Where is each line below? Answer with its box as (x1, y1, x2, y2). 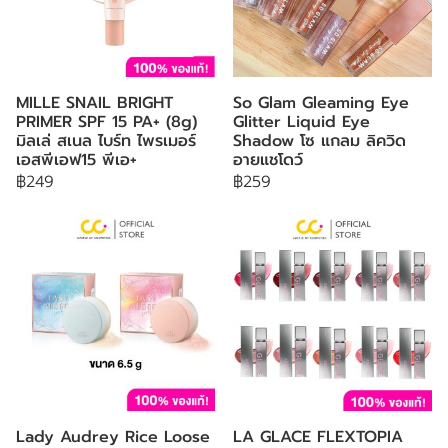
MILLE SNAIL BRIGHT (16, 91, 173, 115)
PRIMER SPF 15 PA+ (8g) (16, 110, 197, 134)
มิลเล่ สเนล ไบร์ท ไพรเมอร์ (16, 129, 196, 153)
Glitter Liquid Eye (233, 110, 370, 134)
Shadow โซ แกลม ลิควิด (233, 129, 406, 153)
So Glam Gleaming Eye (233, 91, 409, 115)
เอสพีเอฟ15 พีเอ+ (16, 148, 137, 172)
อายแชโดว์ (233, 148, 303, 172)
